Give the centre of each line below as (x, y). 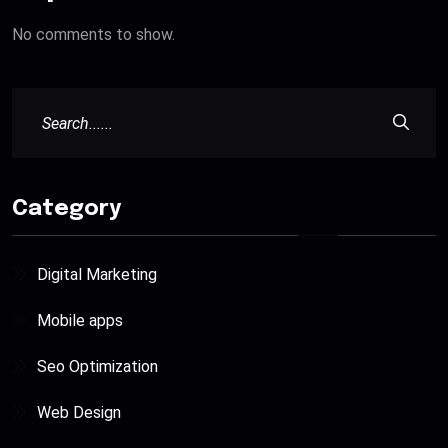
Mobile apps (80, 321)
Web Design (79, 413)
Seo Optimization (97, 367)
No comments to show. (93, 35)
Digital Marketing (97, 275)
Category (66, 209)
